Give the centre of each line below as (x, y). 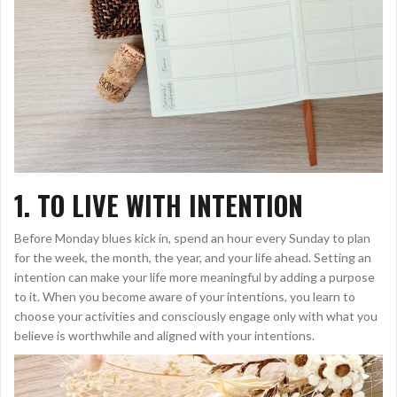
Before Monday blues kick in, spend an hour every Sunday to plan (192, 237)
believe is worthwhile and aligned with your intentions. (164, 335)
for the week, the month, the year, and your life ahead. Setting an (193, 257)
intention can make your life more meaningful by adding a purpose (195, 276)
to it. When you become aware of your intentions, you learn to (185, 296)
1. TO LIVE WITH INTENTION (159, 205)
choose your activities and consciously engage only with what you (196, 315)
